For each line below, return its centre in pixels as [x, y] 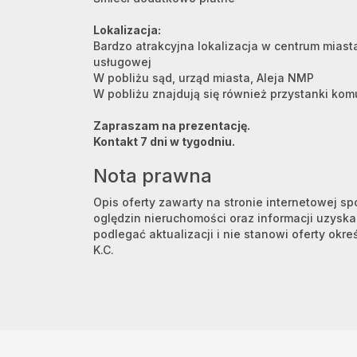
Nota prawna [153, 176]
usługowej [122, 62]
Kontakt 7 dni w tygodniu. [165, 141]
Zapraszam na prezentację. [172, 126]
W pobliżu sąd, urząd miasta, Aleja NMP [204, 78]
